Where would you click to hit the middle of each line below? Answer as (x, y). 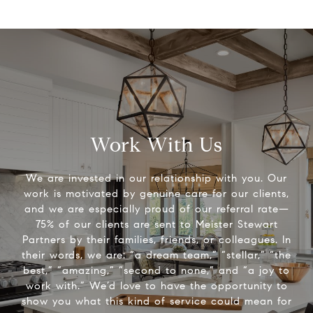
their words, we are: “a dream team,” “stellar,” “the (156, 255)
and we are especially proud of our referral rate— (156, 209)
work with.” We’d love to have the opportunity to (156, 286)
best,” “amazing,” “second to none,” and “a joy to (156, 271)
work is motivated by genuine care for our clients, (156, 194)
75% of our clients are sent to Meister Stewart (156, 225)
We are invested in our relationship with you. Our (156, 179)
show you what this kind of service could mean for (156, 301)
